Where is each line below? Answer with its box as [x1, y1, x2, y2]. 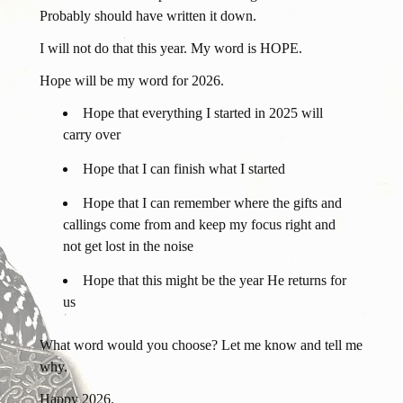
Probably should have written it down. [39, 8, 256, 24]
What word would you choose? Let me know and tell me [39, 337, 363, 354]
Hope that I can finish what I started [82, 161, 285, 177]
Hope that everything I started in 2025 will [82, 105, 323, 121]
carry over [62, 127, 121, 143]
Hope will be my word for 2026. [39, 73, 224, 89]
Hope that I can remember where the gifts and [82, 195, 342, 211]
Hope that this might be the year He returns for [82, 273, 346, 289]
